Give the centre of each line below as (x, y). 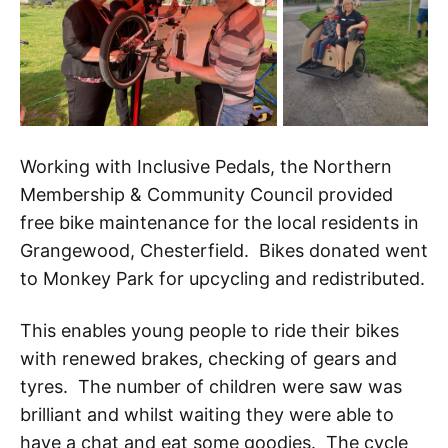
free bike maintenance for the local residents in (219, 222)
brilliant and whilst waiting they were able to (207, 414)
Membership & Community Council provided (206, 194)
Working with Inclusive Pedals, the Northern (206, 166)
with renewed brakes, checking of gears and (208, 358)
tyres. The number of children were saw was (211, 386)
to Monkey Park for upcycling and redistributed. (222, 278)
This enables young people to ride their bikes (209, 330)
